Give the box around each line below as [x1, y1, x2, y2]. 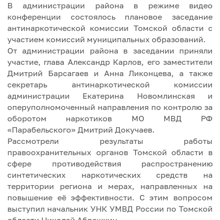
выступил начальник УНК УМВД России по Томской [7, 203, 213, 214]
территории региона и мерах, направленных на [7, 181, 213, 191]
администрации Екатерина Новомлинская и [7, 90, 213, 101]
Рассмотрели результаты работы [7, 136, 213, 146]
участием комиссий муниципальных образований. [7, 34, 206, 44]
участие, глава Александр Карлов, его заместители [7, 56, 213, 67]
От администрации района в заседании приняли [7, 45, 213, 55]
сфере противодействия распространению [7, 158, 213, 168]
